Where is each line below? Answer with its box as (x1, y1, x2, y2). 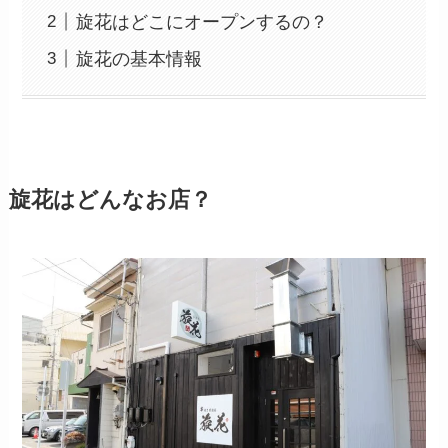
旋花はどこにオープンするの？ (76, 11, 329, 32)
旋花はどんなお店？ (8, 188, 212, 213)
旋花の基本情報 (76, 48, 203, 69)
